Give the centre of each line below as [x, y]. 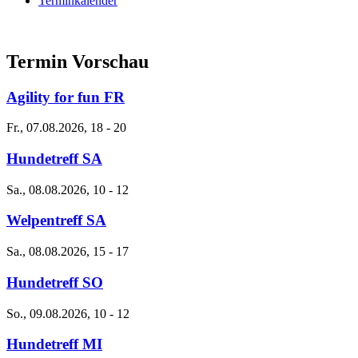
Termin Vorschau [78, 61]
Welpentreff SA [56, 221]
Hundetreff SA [54, 159]
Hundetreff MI [54, 344]
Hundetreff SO [55, 282]
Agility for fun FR [66, 97]
